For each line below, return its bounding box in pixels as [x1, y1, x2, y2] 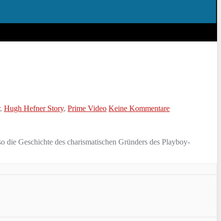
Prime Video [68, 104, 107, 112]
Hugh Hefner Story [4, 104, 64, 112]
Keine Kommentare [109, 104, 170, 112]
